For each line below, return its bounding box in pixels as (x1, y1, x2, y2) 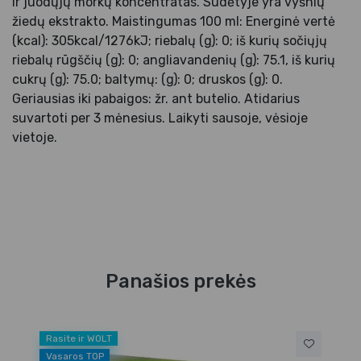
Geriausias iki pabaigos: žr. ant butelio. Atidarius (12, 91, 300, 107)
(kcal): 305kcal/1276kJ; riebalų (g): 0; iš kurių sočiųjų (12, 33, 327, 49)
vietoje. (12, 130, 57, 146)
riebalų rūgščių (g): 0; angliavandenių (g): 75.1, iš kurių (12, 52, 335, 68)
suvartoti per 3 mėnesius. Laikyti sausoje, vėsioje (12, 110, 308, 127)
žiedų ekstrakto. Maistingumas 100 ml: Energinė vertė (12, 14, 335, 30)
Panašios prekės (105, 270, 256, 293)
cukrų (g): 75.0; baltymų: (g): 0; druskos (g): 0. (12, 72, 283, 88)
